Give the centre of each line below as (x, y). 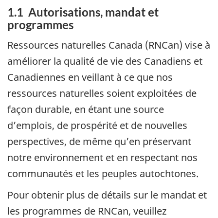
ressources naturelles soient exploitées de (102, 93)
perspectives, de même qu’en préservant (99, 141)
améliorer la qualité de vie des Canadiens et (105, 61)
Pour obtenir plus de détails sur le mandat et (107, 195)
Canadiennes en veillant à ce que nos (90, 77)
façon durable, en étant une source (86, 109)
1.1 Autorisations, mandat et (83, 12)
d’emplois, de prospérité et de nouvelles (97, 125)
